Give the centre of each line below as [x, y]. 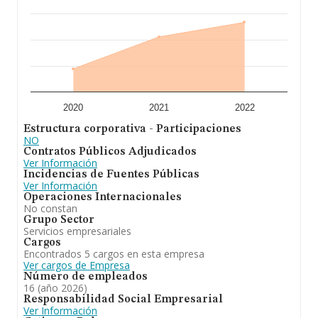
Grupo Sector [59, 220]
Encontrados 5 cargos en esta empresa [114, 254]
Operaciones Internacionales [103, 197]
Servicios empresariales [77, 231]
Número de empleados [86, 277]
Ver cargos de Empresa [77, 265]
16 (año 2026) [55, 288]
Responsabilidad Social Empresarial [123, 300]
